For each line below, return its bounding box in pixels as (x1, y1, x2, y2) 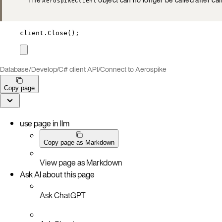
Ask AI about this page (20, 168, 95, 180)
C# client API (58, 63, 98, 74)
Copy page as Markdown (44, 138, 114, 146)
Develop (31, 63, 56, 74)
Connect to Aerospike (100, 63, 166, 74)
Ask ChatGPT (40, 189, 86, 201)
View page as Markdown (40, 156, 122, 168)
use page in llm (20, 117, 69, 129)
